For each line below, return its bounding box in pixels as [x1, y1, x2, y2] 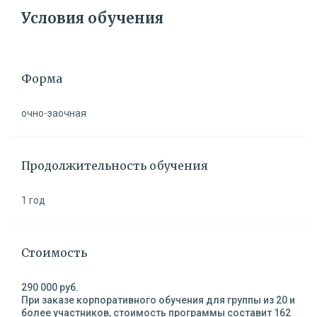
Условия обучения [21, 8, 163, 27]
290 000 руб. [21, 281, 79, 293]
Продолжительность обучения [21, 158, 208, 173]
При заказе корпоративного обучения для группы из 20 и [21, 294, 295, 306]
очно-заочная [21, 107, 86, 119]
